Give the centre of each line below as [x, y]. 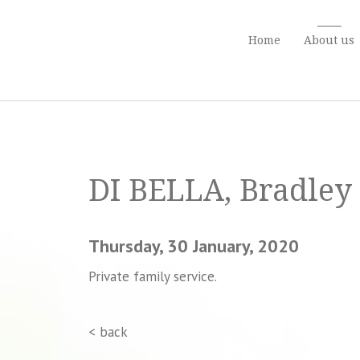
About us [329, 40]
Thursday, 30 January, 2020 [193, 246]
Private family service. [152, 276]
